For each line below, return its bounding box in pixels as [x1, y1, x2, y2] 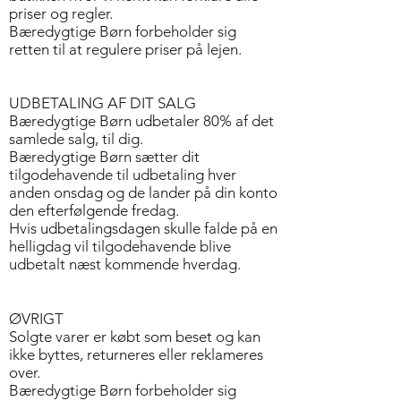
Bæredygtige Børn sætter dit [9, 148, 200, 166]
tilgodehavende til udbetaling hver [9, 166, 236, 183]
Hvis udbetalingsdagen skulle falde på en [9, 219, 277, 237]
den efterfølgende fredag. [9, 201, 179, 219]
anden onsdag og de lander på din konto [9, 183, 277, 201]
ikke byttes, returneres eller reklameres [9, 346, 263, 363]
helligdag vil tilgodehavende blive [9, 237, 231, 255]
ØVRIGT [9, 310, 64, 328]
